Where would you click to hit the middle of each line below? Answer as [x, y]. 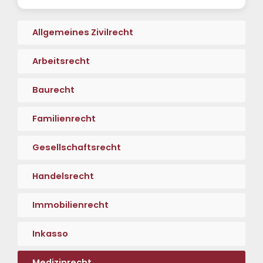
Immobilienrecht [70, 205]
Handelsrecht [63, 176]
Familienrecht [64, 119]
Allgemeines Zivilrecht [83, 32]
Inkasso [50, 234]
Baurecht [53, 90]
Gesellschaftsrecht [77, 147]
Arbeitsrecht [61, 61]
